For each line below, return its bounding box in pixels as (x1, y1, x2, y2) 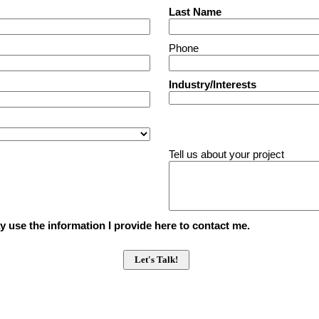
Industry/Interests (169, 78, 257, 90)
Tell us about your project (169, 148, 285, 160)
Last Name (169, 6, 222, 18)
